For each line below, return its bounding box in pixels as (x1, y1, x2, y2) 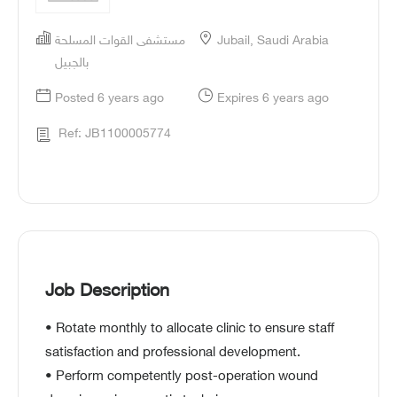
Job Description (45, 281, 169, 303)
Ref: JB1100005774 (58, 127, 171, 142)
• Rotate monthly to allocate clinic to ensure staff (45, 322, 334, 338)
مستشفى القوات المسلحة (55, 34, 185, 49)
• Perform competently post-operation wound (45, 370, 318, 385)
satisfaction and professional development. (45, 346, 300, 362)
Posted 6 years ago (55, 91, 164, 106)
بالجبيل (55, 56, 89, 71)
